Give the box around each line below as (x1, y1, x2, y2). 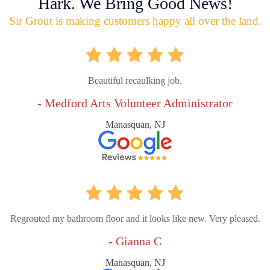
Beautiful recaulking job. (88, 75, 182, 86)
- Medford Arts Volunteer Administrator (37, 96, 233, 110)
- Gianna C (108, 234, 162, 248)
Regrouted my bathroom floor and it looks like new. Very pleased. (10, 213, 260, 224)
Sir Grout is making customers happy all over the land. (8, 14, 262, 28)
